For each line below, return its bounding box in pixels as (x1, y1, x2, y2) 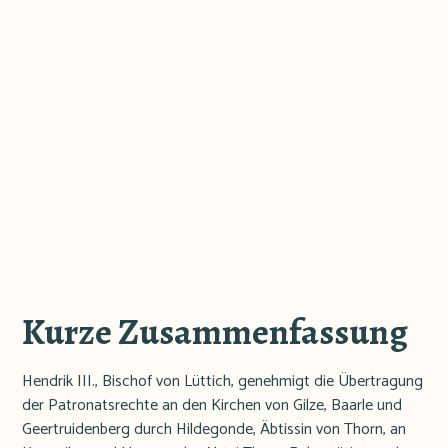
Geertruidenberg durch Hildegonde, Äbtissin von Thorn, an (22, 416, 407, 444)
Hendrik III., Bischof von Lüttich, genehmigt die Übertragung (22, 368, 424, 396)
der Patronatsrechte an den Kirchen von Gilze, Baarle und (22, 392, 403, 420)
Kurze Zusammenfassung (22, 307, 409, 357)
